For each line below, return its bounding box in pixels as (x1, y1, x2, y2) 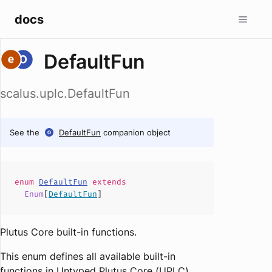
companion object (103, 127, 171, 137)
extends (87, 177, 126, 187)
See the (10, 127, 39, 137)
